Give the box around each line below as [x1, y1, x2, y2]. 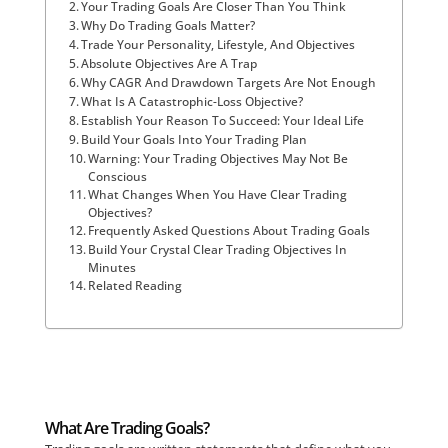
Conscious [88, 168, 148, 184]
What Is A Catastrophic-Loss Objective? [81, 93, 304, 109]
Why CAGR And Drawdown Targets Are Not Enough [81, 74, 377, 90]
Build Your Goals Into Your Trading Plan [81, 131, 308, 147]
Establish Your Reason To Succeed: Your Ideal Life [81, 112, 365, 128]
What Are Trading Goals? [44, 417, 209, 439]
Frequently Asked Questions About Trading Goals [88, 222, 371, 238]
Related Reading [88, 277, 183, 293]
